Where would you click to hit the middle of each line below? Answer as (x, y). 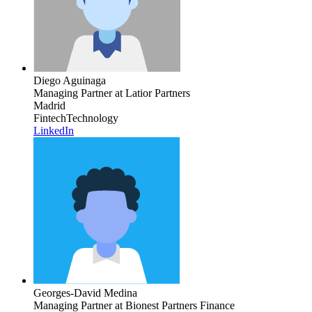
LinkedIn (54, 130)
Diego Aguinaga (70, 80)
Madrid (49, 105)
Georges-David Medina (85, 292)
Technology (92, 118)
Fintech (50, 118)
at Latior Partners (151, 93)
